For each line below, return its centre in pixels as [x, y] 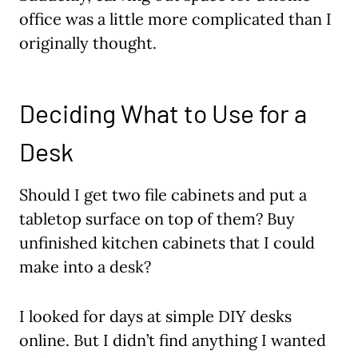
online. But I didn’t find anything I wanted [173, 340]
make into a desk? [85, 267]
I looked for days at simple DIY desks [155, 316]
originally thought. [88, 43]
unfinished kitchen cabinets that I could [167, 243]
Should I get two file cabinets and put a [163, 195]
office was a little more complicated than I [175, 19]
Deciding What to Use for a [163, 113]
